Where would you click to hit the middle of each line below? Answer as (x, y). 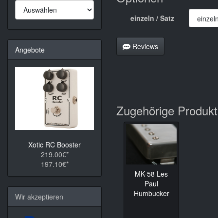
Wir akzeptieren (39, 197)
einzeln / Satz (153, 18)
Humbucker (151, 193)
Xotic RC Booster (54, 145)
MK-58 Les (152, 174)
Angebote (30, 50)
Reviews (144, 46)
